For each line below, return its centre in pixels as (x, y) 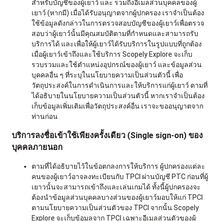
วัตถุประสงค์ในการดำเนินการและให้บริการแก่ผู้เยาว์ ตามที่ (120, 85)
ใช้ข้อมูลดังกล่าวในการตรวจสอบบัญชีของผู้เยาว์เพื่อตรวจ (118, 23)
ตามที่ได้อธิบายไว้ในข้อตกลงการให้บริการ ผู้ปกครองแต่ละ (118, 166)
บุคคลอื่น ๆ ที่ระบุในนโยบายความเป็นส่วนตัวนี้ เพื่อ (107, 75)
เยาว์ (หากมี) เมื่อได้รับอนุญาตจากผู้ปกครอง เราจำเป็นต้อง (118, 13)
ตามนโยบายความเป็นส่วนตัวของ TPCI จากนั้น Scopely (115, 208)
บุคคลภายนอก (37, 147)
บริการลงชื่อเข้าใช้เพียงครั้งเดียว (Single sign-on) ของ (107, 135)
